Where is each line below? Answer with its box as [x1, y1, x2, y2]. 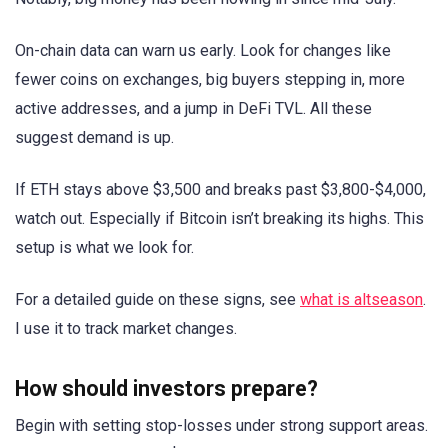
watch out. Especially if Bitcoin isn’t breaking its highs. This [15, 208, 424, 228]
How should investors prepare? [15, 376, 318, 402]
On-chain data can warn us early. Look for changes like [15, 40, 391, 60]
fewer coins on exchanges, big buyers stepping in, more [15, 69, 405, 89]
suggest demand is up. [15, 127, 174, 147]
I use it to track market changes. [15, 319, 237, 339]
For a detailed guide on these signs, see [15, 290, 300, 310]
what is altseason [300, 290, 423, 310]
